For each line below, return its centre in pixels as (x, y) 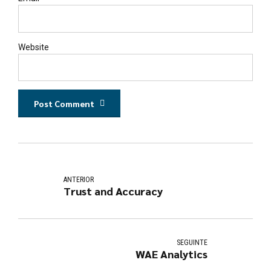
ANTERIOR (79, 179)
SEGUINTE (192, 243)
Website (34, 47)
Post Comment (64, 104)
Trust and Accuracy (113, 191)
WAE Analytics (171, 254)
